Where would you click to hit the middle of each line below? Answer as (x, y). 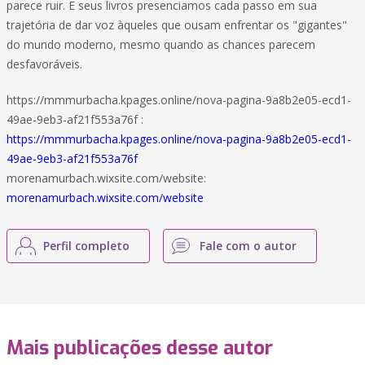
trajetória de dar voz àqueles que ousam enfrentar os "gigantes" (177, 25)
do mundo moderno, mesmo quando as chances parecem (161, 44)
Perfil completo (86, 246)
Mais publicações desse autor (140, 348)
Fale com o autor (248, 246)
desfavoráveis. (44, 64)
